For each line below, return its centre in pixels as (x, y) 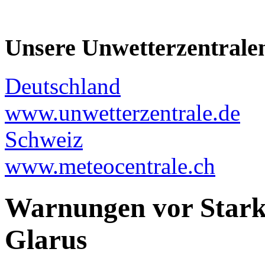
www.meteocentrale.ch (110, 166)
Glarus (46, 240)
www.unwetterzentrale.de (122, 112)
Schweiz (44, 139)
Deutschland (63, 86)
